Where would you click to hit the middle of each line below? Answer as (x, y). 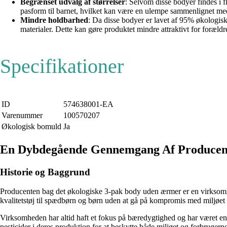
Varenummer (22, 115)
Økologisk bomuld (31, 126)
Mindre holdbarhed (54, 20)
